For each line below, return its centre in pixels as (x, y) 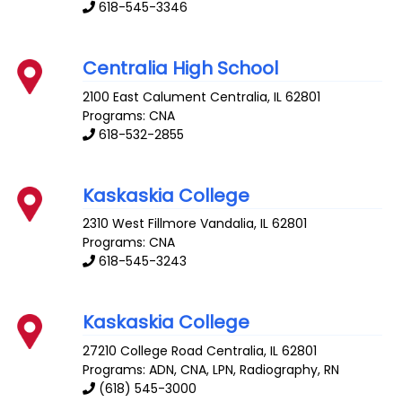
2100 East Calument (145, 96)
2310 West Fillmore (140, 224)
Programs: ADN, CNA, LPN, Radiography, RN (211, 370)
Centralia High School (181, 68)
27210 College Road (143, 351)
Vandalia (227, 224)
